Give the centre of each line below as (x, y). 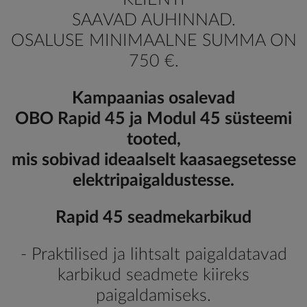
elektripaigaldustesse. (153, 180)
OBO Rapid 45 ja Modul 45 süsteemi (153, 119)
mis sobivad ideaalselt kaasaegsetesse (153, 160)
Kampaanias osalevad (153, 98)
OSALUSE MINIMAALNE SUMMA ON (153, 40)
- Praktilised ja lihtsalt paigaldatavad (153, 254)
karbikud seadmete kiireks (153, 275)
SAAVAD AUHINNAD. (153, 20)
